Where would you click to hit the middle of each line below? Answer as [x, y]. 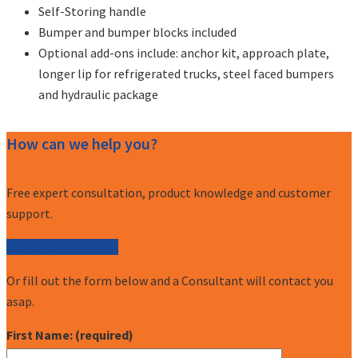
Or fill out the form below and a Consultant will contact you [170, 280]
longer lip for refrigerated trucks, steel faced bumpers [186, 74]
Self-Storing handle [92, 12]
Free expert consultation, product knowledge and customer [169, 192]
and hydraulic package [98, 95]
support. [30, 213]
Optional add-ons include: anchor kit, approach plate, [184, 53]
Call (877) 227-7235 [66, 247]
